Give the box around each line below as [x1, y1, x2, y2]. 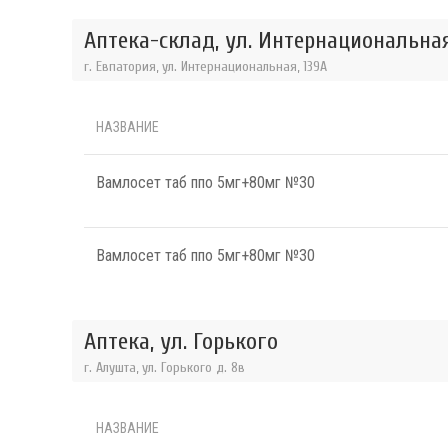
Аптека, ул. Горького [84, 327, 278, 355]
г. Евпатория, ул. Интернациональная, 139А [84, 57, 327, 75]
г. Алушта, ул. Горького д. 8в [84, 358, 245, 376]
